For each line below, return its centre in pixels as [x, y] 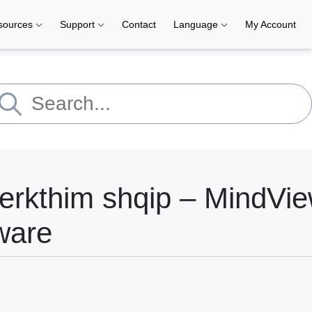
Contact [139, 24]
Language [197, 24]
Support [79, 24]
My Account [271, 24]
